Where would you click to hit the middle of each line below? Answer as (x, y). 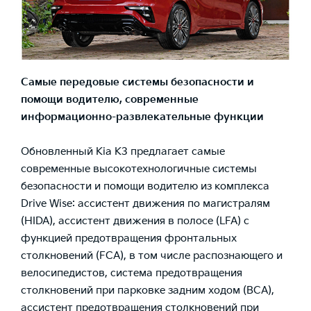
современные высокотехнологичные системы (139, 169)
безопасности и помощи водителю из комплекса (145, 186)
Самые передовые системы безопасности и (137, 82)
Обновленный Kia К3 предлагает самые (123, 151)
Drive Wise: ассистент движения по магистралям (145, 203)
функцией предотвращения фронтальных (129, 238)
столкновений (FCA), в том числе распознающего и (152, 255)
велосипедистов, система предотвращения (132, 273)
